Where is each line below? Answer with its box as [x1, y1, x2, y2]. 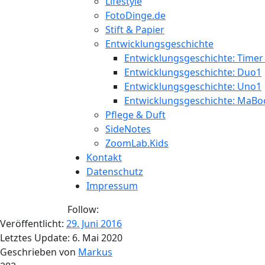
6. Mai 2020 [72, 231, 122, 244]
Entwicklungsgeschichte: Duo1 [124, 66, 261, 79]
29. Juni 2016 [66, 217, 122, 230]
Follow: [67, 203, 99, 216]
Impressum [86, 179, 138, 192]
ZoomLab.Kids [105, 137, 169, 150]
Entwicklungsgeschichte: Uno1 [124, 80, 261, 93]
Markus [78, 245, 112, 258]
